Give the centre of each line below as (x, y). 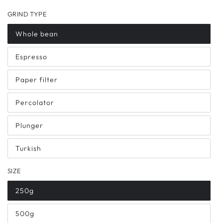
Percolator (35, 103)
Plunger (29, 126)
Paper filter (37, 80)
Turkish (28, 149)
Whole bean (37, 34)
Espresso (31, 57)
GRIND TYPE (27, 14)
